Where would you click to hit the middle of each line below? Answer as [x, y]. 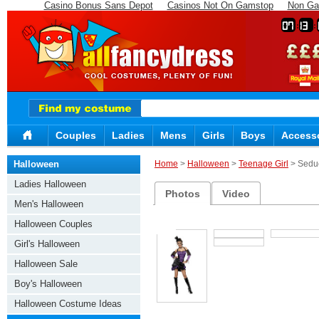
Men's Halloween [49, 204]
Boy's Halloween [48, 284]
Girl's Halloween [47, 244]
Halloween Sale [46, 264]
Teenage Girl [263, 164]
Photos [183, 194]
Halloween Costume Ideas [68, 304]
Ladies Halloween [50, 184]
